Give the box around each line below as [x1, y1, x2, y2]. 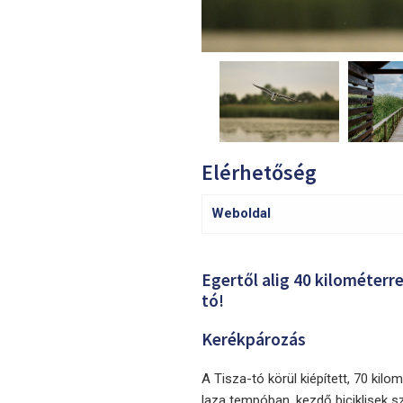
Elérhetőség [201, 158, 317, 187]
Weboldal [211, 205, 271, 222]
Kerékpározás [201, 328, 306, 351]
